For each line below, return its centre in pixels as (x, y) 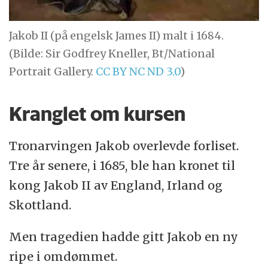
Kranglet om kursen (98, 113)
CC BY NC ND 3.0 (138, 72)
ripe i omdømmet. (63, 256)
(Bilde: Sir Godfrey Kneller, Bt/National (112, 54)
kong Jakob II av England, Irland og (116, 185)
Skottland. (40, 205)
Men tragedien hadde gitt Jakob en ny (124, 237)
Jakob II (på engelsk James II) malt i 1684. (117, 36)
